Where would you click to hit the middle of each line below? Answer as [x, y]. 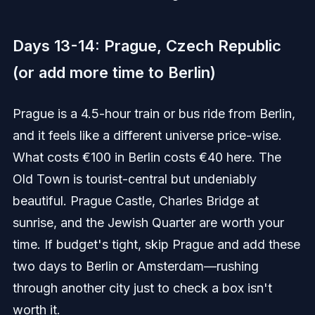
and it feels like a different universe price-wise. [147, 136]
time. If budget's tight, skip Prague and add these [156, 245]
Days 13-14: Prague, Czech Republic [147, 46]
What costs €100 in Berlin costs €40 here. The [147, 157]
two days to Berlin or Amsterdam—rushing [135, 266]
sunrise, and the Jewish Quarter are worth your [148, 223]
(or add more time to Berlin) [114, 73]
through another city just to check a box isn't [142, 288]
